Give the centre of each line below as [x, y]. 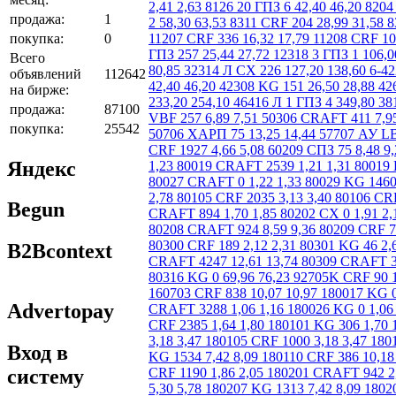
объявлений [46, 73]
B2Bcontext [60, 251]
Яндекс [42, 168]
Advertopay [61, 312]
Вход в [38, 353]
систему [46, 377]
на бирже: [39, 89]
